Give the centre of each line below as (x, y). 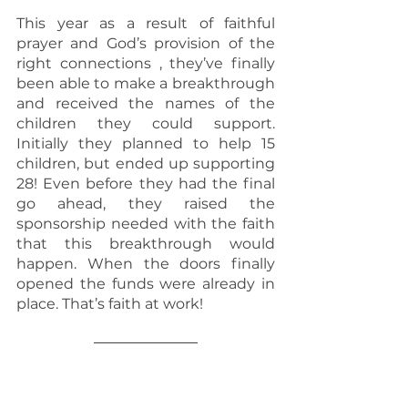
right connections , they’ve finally (146, 64)
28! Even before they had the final (146, 184)
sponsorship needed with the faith (146, 224)
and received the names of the (146, 104)
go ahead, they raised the (146, 204)
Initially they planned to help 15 (146, 144)
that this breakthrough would (146, 244)
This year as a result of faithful (146, 24)
